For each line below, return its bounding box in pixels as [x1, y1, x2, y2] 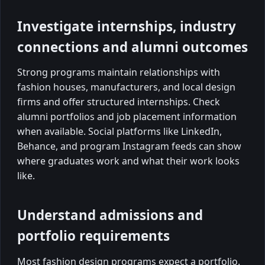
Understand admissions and [17, 206, 203, 225]
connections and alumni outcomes [17, 38, 248, 57]
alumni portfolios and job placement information [17, 110, 237, 124]
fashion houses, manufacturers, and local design [17, 80, 235, 94]
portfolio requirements [17, 227, 170, 245]
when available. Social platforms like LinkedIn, [17, 125, 222, 138]
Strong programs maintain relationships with [17, 66, 220, 79]
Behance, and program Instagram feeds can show [17, 140, 241, 153]
